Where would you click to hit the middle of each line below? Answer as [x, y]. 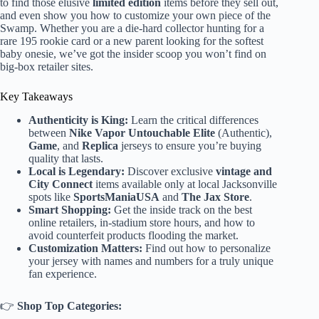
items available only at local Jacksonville [185, 184]
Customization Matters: [85, 248]
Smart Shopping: [70, 209]
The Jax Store [215, 197]
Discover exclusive [170, 171]
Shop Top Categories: [69, 305]
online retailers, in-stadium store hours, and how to [142, 222]
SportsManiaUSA [116, 197]
